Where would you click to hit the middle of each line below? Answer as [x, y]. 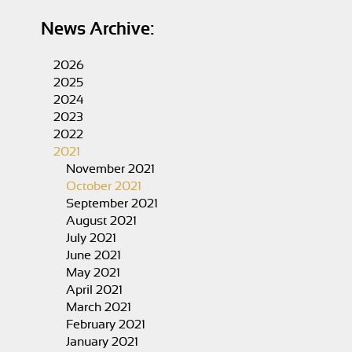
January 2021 [103, 342]
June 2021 [94, 255]
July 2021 [92, 238]
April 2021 [95, 290]
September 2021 [112, 203]
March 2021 [99, 307]
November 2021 [111, 169]
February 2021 [106, 324]
